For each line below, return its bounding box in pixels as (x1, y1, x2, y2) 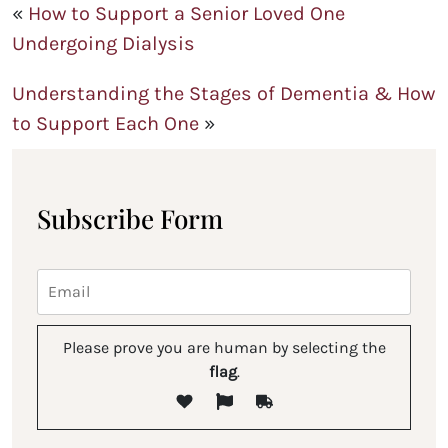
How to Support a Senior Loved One (28, 2, 345, 26)
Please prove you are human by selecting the (62, 338, 386, 358)
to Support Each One (12, 112, 199, 136)
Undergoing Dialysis (12, 32, 195, 56)
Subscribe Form (37, 201, 223, 237)
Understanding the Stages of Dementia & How (12, 82, 435, 106)
